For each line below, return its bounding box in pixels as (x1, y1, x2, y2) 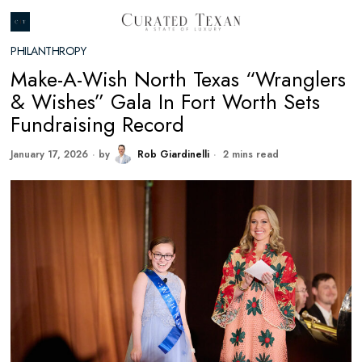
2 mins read (220, 147, 280, 162)
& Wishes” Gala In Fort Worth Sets (11, 87, 321, 117)
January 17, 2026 (11, 147, 89, 162)
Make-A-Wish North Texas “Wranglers (11, 65, 347, 95)
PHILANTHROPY (11, 43, 86, 59)
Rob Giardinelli (137, 147, 210, 162)
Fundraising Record (11, 110, 185, 140)
